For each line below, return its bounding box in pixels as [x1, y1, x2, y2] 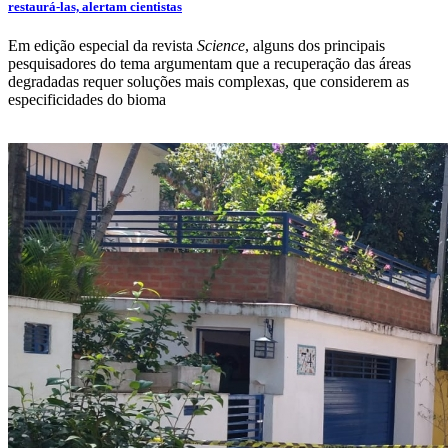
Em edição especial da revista [8, 37, 197, 55]
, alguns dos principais [245, 37, 385, 55]
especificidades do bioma [8, 91, 166, 109]
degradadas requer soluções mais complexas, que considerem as [8, 73, 409, 91]
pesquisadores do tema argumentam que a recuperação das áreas [8, 55, 411, 73]
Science [197, 37, 245, 55]
